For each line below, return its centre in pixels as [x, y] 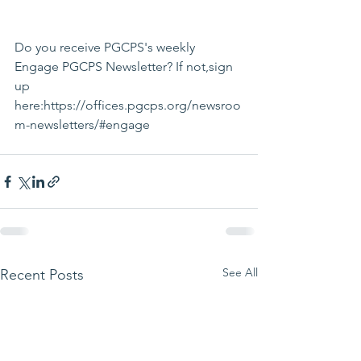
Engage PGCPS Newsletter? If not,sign [125, 67]
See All [240, 273]
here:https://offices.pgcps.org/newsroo [128, 106]
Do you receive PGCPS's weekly [106, 48]
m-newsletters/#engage [82, 125]
